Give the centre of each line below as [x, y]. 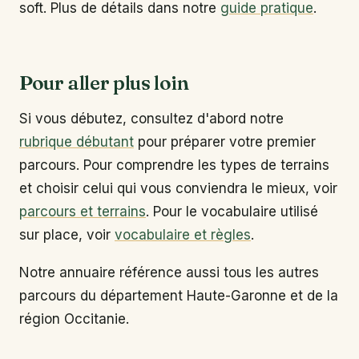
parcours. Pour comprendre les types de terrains [174, 165]
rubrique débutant [77, 142]
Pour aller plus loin [104, 83]
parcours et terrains [83, 212]
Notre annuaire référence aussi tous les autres [169, 272]
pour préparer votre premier [225, 142]
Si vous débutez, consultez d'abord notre [151, 119]
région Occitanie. [74, 319]
